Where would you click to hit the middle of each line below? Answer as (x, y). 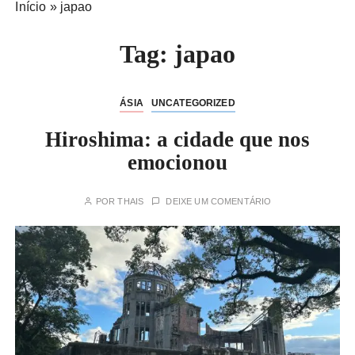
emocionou (177, 162)
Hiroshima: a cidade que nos (177, 139)
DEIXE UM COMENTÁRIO (219, 201)
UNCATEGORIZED (193, 103)
